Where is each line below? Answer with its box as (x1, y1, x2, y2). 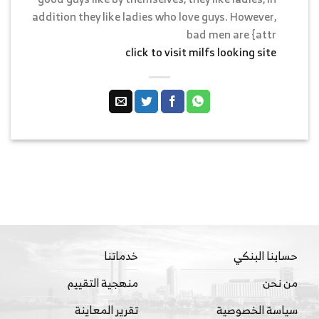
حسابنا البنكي (234, 246, 298, 266)
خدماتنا (104, 246, 138, 266)
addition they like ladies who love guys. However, (32, 6, 277, 27)
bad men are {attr (187, 24, 277, 45)
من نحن (263, 273, 298, 293)
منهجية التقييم (68, 273, 138, 293)
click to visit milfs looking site (125, 42, 277, 63)
